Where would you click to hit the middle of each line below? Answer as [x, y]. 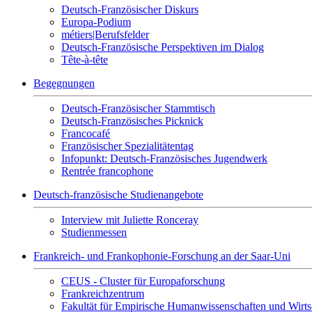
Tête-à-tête [85, 60]
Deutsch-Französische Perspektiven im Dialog [163, 47]
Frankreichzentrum [103, 294]
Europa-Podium [96, 22]
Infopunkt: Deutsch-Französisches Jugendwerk [164, 158]
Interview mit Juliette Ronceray [130, 220]
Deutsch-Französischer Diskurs [130, 9]
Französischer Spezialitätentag [127, 146]
